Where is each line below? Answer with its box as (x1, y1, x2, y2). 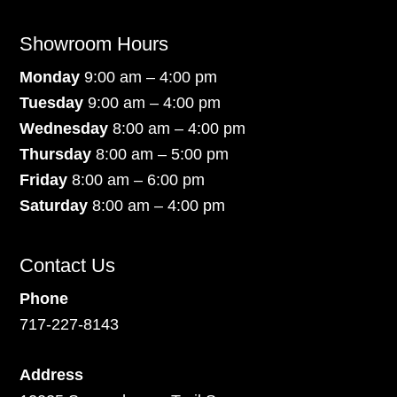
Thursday (19, 144, 92, 163)
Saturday (19, 196, 93, 214)
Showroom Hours (19, 32, 169, 55)
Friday (19, 170, 68, 189)
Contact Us (19, 253, 116, 276)
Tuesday (19, 93, 84, 112)
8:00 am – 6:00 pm (67, 170, 206, 189)
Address (19, 365, 84, 384)
